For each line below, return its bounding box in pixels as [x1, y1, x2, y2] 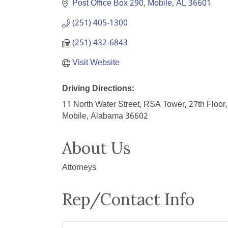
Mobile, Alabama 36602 [62, 109, 148, 123]
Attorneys [62, 161, 96, 175]
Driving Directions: [62, 82, 134, 96]
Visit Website [72, 56, 120, 70]
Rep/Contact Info [62, 189, 194, 210]
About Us [62, 137, 131, 158]
